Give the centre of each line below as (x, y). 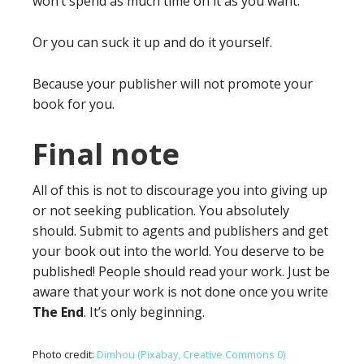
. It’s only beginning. (144, 312)
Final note (106, 154)
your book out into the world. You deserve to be (178, 251)
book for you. (74, 104)
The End (58, 312)
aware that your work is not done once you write (180, 291)
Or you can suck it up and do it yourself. (152, 42)
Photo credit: (65, 354)
